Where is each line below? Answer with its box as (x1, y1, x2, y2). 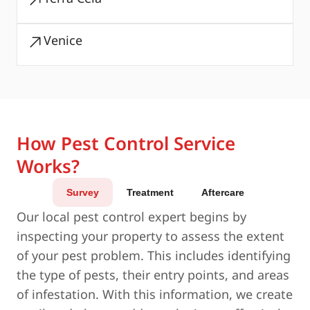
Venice (44, 32, 82, 48)
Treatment (126, 187, 174, 198)
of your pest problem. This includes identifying (17, 247, 291, 264)
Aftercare (201, 187, 244, 198)
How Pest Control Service (17, 131, 235, 156)
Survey (66, 187, 99, 198)
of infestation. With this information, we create (17, 286, 293, 302)
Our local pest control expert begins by (17, 208, 246, 225)
